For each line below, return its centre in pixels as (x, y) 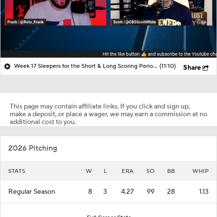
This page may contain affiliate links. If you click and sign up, (100, 106)
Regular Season (32, 192)
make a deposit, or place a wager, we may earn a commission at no (108, 114)
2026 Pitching (33, 148)
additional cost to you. (43, 122)
